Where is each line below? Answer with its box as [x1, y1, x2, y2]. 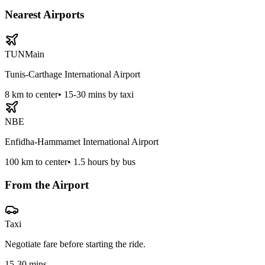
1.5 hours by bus [73, 156, 135, 167]
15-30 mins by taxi [64, 89, 134, 99]
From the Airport [5, 178, 89, 191]
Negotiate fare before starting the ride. [5, 239, 146, 250]
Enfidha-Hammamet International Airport [5, 136, 159, 147]
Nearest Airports [5, 8, 84, 21]
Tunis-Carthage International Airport [5, 69, 140, 79]
